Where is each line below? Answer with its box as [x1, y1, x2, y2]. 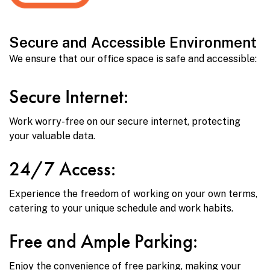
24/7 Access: [9, 157, 116, 182]
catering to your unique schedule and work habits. [9, 202, 233, 215]
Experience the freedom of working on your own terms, [9, 188, 257, 200]
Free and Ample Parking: [9, 229, 198, 254]
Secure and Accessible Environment [9, 34, 257, 51]
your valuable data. [9, 130, 95, 142]
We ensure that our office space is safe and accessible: [9, 53, 257, 65]
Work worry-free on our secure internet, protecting [9, 116, 240, 128]
